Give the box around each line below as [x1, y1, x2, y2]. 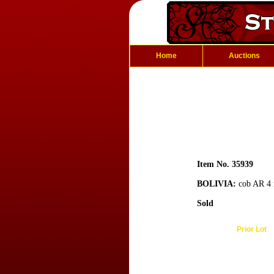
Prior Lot [236, 225, 267, 234]
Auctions [229, 51, 260, 60]
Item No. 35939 [197, 160, 253, 169]
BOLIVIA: [197, 179, 236, 188]
